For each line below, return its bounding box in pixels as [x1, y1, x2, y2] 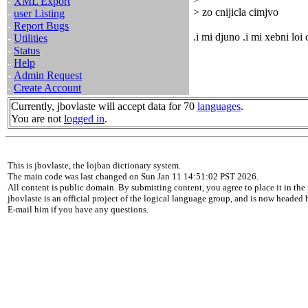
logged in [64, 113, 104, 124]
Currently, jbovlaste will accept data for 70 [11, 100, 197, 112]
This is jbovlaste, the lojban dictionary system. [8, 160, 181, 170]
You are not [11, 113, 64, 124]
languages [197, 100, 241, 112]
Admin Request [14, 69, 82, 81]
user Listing [14, 8, 65, 19]
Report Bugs [14, 20, 69, 32]
